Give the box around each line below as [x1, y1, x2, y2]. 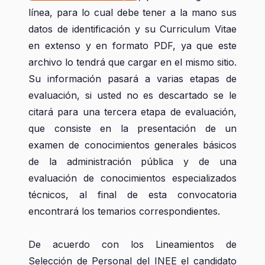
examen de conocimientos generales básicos [28, 139, 237, 151]
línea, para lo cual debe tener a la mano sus [28, 7, 237, 18]
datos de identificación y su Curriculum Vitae [28, 23, 237, 35]
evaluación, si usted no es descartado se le [28, 89, 237, 101]
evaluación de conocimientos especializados [28, 172, 237, 184]
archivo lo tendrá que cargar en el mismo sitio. [28, 56, 237, 68]
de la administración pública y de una [28, 156, 237, 167]
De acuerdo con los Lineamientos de [28, 238, 237, 250]
